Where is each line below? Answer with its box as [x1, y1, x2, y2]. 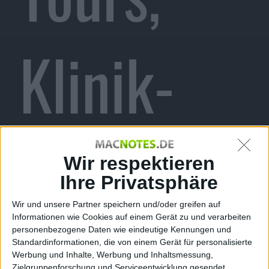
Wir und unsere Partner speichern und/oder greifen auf [12, 199, 220, 209]
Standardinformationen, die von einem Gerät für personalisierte [12, 237, 252, 247]
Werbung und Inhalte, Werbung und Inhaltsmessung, [12, 249, 213, 259]
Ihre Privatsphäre [60, 171, 218, 193]
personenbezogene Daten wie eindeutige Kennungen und [12, 224, 231, 234]
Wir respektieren [63, 152, 215, 174]
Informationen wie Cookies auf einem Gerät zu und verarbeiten [12, 211, 251, 222]
